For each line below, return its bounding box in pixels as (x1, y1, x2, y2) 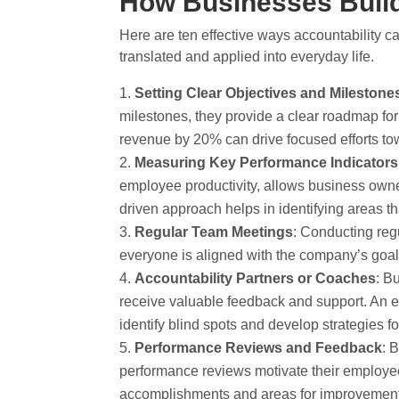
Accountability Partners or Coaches (134, 270, 377, 286)
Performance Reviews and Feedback (134, 339, 383, 355)
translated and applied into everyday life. (119, 48, 375, 64)
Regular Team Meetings (134, 224, 294, 240)
